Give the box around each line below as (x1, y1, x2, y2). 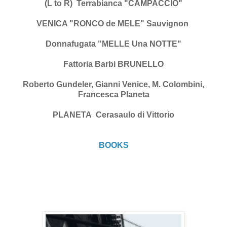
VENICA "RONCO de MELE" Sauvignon (36, 19, 191, 28)
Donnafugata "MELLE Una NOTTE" (46, 39, 181, 48)
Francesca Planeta (78, 90, 149, 99)
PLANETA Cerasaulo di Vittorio (53, 110, 174, 119)
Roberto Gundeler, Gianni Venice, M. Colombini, (23, 80, 204, 89)
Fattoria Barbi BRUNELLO (63, 59, 164, 68)
